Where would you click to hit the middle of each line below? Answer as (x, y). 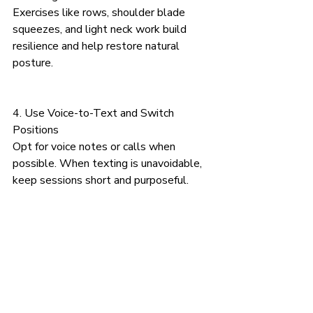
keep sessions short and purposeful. (101, 181)
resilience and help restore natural (97, 46)
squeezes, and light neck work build (101, 30)
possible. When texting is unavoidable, (109, 164)
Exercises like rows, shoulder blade (100, 13)
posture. (33, 63)
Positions (36, 130)
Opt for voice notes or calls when (95, 147)
